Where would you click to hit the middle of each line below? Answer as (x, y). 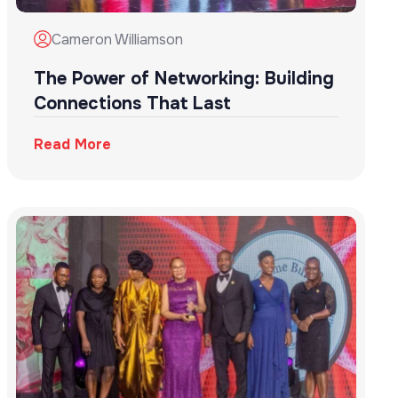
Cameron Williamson (117, 39)
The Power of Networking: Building (183, 78)
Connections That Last (132, 103)
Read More (72, 144)
